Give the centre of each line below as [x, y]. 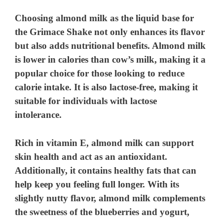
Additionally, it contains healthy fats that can [106, 170]
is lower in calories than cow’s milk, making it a [110, 60]
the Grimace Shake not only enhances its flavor [110, 32]
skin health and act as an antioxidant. [91, 156]
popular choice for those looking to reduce [100, 74]
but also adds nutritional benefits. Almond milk [110, 46]
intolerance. [38, 115]
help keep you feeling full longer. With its [97, 184]
